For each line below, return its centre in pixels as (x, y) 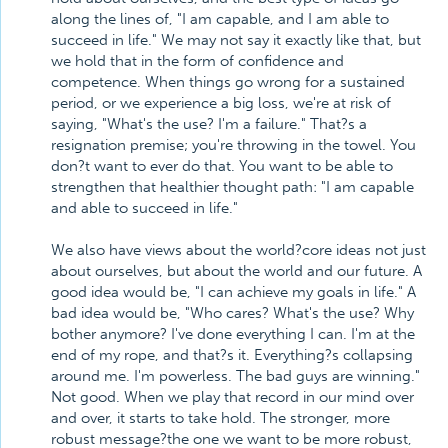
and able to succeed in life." (144, 208)
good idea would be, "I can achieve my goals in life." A (233, 292)
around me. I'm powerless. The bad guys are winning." (235, 376)
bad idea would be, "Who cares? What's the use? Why (232, 313)
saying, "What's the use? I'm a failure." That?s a (209, 124)
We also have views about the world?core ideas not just (238, 250)
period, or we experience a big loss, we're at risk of (221, 103)
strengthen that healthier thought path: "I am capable (232, 187)
